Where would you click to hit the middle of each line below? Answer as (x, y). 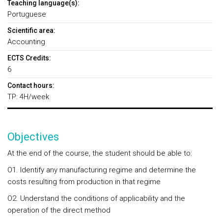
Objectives (33, 137)
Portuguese (27, 14)
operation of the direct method (59, 210)
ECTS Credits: (29, 58)
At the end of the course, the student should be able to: (100, 153)
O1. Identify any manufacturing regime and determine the (102, 170)
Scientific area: (31, 30)
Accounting (26, 42)
